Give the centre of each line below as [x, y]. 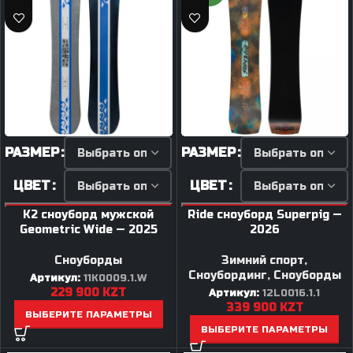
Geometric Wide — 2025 [88, 230]
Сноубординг [227, 275]
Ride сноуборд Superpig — [264, 215]
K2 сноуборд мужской [89, 215]
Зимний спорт [263, 260]
